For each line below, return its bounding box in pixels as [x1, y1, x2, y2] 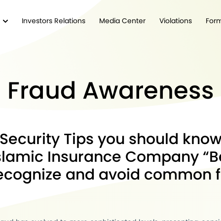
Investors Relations [22, 16, 85, 26]
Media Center [99, 16, 146, 26]
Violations [159, 16, 192, 26]
